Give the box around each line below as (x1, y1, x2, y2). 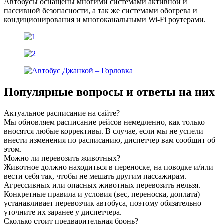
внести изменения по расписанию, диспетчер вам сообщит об (4, 135, 215, 144)
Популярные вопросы (4, 85, 123, 98)
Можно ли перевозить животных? (4, 153, 120, 162)
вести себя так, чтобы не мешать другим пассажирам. (4, 171, 186, 180)
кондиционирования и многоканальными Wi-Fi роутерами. (4, 15, 206, 24)
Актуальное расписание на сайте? (4, 108, 120, 117)
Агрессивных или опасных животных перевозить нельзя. (4, 180, 200, 189)
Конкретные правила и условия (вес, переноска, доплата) (4, 189, 200, 198)
